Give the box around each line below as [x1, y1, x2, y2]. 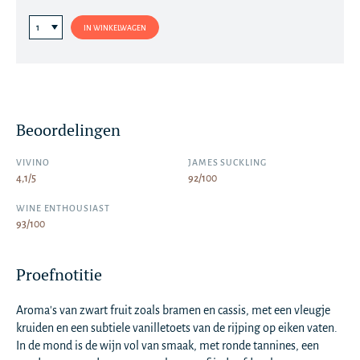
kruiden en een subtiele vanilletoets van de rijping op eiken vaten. [16, 321, 337, 334]
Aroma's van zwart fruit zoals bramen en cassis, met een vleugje [16, 304, 330, 317]
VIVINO [16, 157, 50, 167]
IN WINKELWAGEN [84, 23, 146, 32]
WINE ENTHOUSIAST [16, 203, 110, 213]
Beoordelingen [16, 119, 121, 141]
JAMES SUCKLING [188, 157, 267, 167]
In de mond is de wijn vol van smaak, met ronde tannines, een [16, 339, 319, 352]
